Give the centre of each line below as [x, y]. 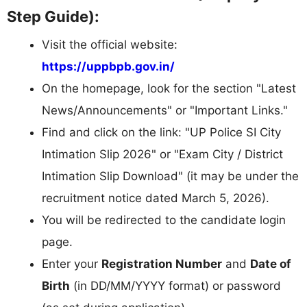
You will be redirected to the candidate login [164, 220]
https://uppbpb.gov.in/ [108, 67]
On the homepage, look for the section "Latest [169, 89]
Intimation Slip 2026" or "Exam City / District [162, 155]
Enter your [72, 264]
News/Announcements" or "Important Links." [165, 111]
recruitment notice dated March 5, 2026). [156, 198]
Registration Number [162, 264]
